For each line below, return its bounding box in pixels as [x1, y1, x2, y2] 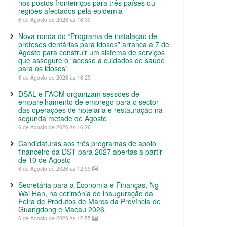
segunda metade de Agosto [18, 113, 107, 123]
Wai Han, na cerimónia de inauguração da [18, 188, 153, 198]
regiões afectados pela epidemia [18, 6, 123, 16]
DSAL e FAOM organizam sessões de [18, 89, 139, 99]
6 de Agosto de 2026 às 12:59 [18, 165, 92, 172]
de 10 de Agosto [18, 155, 71, 165]
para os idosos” [18, 63, 68, 73]
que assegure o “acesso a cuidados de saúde [18, 55, 165, 65]
